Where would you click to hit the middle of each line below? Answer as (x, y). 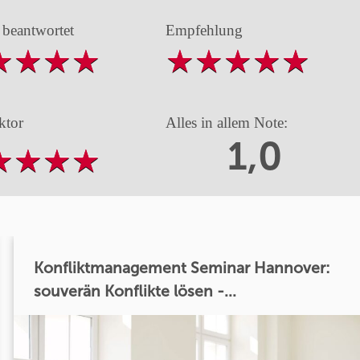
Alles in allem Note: (226, 123)
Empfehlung (204, 30)
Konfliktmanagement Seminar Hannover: (182, 268)
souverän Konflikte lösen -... (135, 291)
